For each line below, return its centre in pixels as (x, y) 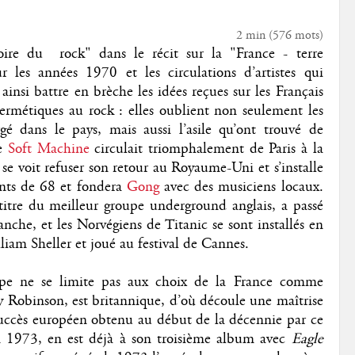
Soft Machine (48, 149)
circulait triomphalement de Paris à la (206, 149)
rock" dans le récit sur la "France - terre (191, 53)
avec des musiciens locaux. (241, 187)
